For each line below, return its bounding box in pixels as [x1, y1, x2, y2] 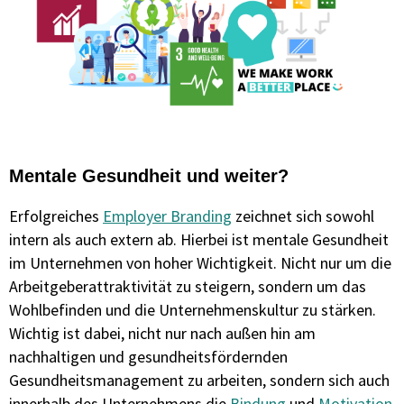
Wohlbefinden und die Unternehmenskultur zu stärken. [9, 299, 376, 320]
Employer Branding [103, 206, 232, 226]
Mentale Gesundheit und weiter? [9, 166, 289, 186]
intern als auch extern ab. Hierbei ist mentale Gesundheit [9, 229, 389, 250]
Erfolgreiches [9, 206, 103, 226]
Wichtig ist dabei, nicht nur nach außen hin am [9, 323, 316, 344]
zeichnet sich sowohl [232, 206, 374, 226]
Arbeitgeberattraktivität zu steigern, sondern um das [9, 276, 366, 297]
